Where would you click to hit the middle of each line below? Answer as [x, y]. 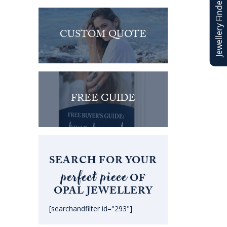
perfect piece [94, 177]
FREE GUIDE [103, 100]
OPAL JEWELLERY [103, 192]
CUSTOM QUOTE [103, 36]
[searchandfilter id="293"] [91, 208]
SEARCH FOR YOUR [103, 161]
